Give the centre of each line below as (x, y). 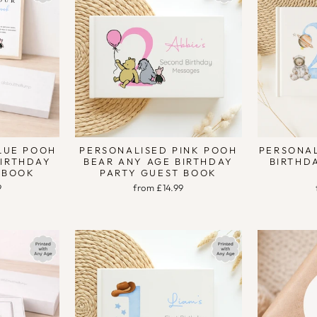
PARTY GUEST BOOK (158, 172)
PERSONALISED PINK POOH (158, 150)
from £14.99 (158, 187)
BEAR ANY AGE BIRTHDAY (158, 161)
